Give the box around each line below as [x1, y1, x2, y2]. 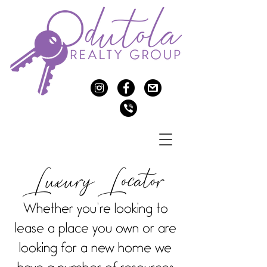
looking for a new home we [19, 244, 172, 256]
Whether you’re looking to [23, 204, 168, 216]
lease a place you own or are [14, 224, 176, 236]
